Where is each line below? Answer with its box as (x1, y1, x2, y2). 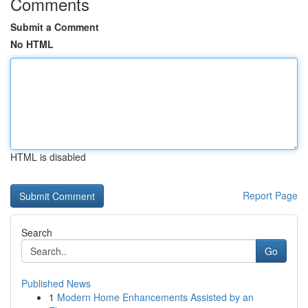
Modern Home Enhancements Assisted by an (57, 290, 254, 304)
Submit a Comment (10, 20, 99, 34)
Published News (21, 276, 91, 290)
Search (21, 225, 52, 239)
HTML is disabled (10, 150, 86, 164)
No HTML (10, 37, 54, 51)
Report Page (243, 188, 298, 202)
